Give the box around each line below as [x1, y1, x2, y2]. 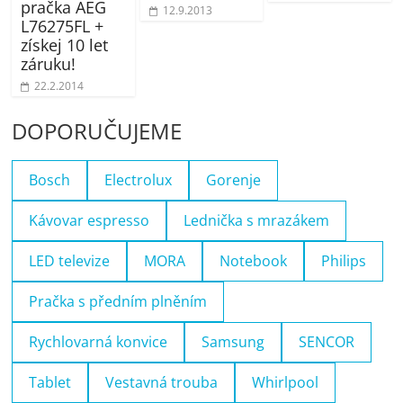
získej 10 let [21, 33, 109, 56]
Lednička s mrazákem [184, 210, 330, 230]
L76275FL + [21, 14, 104, 37]
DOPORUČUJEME [12, 115, 183, 146]
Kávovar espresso [29, 210, 150, 230]
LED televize [29, 250, 111, 271]
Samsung [201, 331, 265, 352]
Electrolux [104, 169, 173, 190]
